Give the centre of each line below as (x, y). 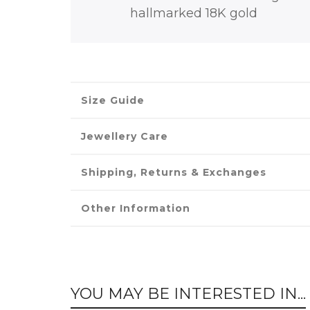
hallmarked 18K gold (195, 13)
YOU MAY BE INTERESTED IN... (188, 294)
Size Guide (113, 101)
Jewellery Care (125, 137)
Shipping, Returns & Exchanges (174, 173)
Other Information (136, 209)
